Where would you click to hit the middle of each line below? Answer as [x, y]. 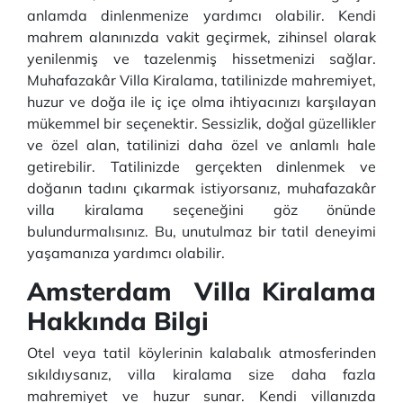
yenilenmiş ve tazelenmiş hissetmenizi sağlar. [201, 58]
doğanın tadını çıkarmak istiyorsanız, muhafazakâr [201, 188]
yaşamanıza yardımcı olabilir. [126, 253]
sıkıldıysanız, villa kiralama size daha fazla [201, 374]
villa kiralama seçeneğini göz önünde [201, 210]
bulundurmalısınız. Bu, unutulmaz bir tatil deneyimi [201, 231]
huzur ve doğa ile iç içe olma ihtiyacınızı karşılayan [201, 102]
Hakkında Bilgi [118, 321]
